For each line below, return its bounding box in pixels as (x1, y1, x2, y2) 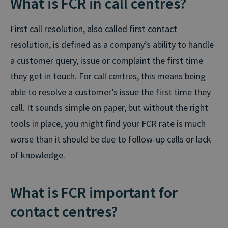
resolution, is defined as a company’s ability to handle (10, 38, 214, 50)
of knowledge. (10, 149, 65, 161)
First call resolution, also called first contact (10, 22, 177, 35)
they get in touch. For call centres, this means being (10, 70, 206, 82)
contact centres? (10, 201, 118, 221)
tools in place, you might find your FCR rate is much (10, 117, 206, 129)
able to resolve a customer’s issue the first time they (10, 85, 211, 98)
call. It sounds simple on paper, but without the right (10, 101, 208, 113)
